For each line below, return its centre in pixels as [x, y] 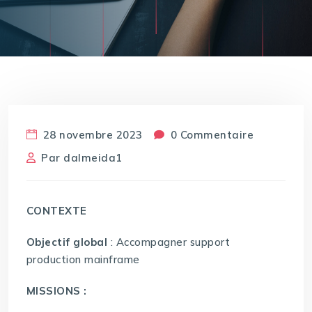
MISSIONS [53, 291]
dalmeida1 [93, 157]
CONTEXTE [56, 211]
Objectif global [68, 242]
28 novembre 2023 [91, 134]
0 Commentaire [211, 134]
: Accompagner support [170, 242]
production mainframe [83, 260]
